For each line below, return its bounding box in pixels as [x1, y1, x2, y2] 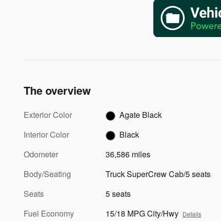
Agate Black [119, 109, 162, 120]
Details [183, 209, 202, 218]
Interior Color [24, 128, 69, 140]
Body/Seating [24, 168, 71, 180]
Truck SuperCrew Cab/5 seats [106, 168, 211, 180]
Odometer [24, 148, 58, 160]
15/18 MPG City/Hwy [106, 207, 179, 219]
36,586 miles [106, 148, 151, 160]
